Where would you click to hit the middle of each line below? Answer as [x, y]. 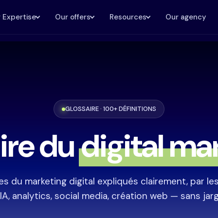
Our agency [186, 17]
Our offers [73, 17]
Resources [128, 17]
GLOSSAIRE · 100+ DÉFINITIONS [111, 109]
